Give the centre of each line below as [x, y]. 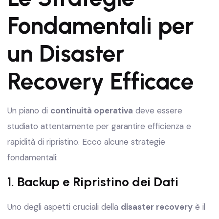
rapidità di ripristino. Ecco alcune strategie [86, 142]
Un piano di [29, 110]
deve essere [158, 110]
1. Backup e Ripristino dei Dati [93, 182]
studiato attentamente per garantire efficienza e [99, 126]
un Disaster [66, 53]
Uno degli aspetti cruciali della [64, 207]
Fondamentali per [101, 25]
